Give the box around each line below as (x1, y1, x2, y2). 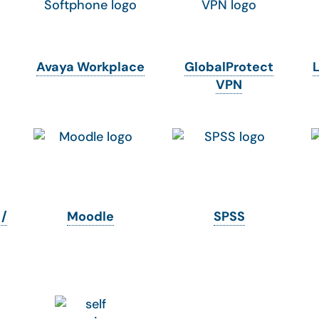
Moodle (66, 208, 114, 225)
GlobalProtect (184, 58, 273, 75)
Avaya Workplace (36, 58, 145, 75)
